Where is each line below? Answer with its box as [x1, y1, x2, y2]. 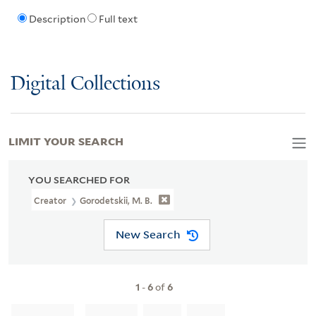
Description [28, 13, 85, 25]
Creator [34, 195, 69, 206]
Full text [98, 13, 138, 25]
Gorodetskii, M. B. [80, 195, 153, 206]
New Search [115, 227, 181, 242]
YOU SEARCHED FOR [28, 174, 130, 186]
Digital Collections [11, 73, 160, 95]
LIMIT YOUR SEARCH [8, 132, 123, 148]
